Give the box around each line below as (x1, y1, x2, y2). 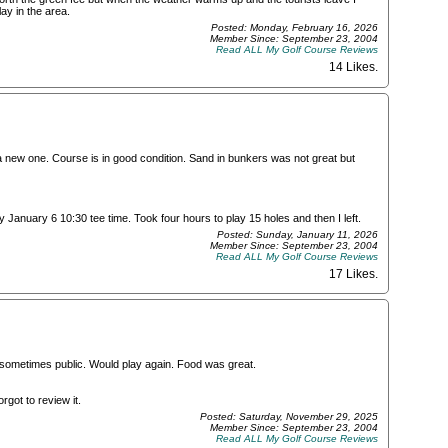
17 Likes (329, 266, 375, 281)
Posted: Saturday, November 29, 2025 (200, 411, 378, 423)
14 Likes (329, 60, 375, 75)
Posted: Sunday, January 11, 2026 (217, 228, 378, 240)
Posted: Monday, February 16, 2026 (211, 22, 378, 34)
